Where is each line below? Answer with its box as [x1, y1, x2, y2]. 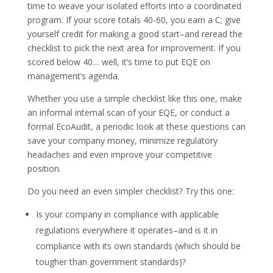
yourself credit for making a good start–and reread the [27, 27, 243, 40]
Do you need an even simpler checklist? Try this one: [27, 185, 234, 197]
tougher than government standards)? [35, 255, 186, 268]
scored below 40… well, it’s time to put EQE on [27, 55, 210, 68]
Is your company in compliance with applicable [35, 208, 219, 220]
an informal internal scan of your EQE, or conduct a [27, 106, 230, 118]
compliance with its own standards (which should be [35, 239, 241, 252]
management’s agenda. [27, 69, 119, 82]
